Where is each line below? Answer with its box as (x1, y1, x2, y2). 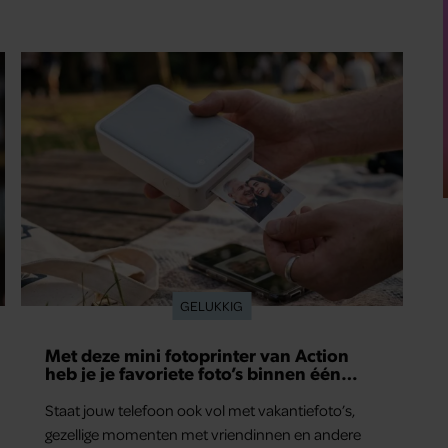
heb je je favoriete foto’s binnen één (45, 361, 342, 385)
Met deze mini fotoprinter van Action (45, 343, 350, 367)
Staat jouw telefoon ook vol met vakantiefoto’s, (45, 400, 356, 421)
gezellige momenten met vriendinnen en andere (45, 424, 362, 445)
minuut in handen (45, 379, 194, 403)
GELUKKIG (180, 297, 244, 315)
